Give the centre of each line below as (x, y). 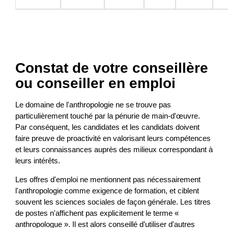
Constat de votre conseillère (112, 68)
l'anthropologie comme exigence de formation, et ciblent (107, 191)
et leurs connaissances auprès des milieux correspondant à (114, 150)
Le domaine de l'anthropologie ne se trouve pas (93, 105)
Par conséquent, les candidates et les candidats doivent (107, 127)
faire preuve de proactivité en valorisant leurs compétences (113, 138)
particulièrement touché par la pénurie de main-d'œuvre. (108, 116)
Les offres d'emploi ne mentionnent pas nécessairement (108, 180)
